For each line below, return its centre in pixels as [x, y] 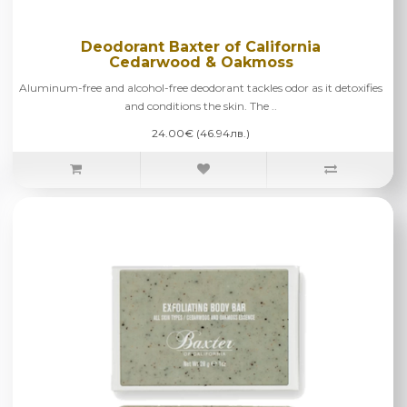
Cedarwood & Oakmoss [201, 62]
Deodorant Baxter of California [201, 46]
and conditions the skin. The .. [201, 105]
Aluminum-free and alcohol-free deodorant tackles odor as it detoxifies [201, 87]
